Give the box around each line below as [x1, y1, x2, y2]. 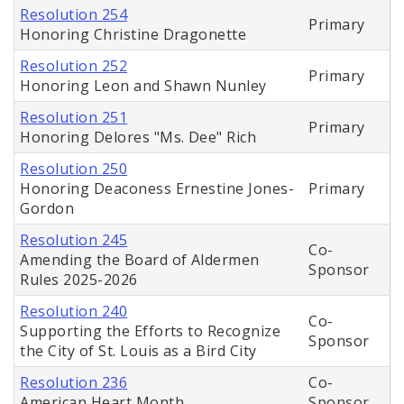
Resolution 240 [20, 301, 128, 322]
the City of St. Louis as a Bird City [20, 341, 257, 362]
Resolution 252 [20, 56, 128, 77]
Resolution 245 [20, 230, 128, 251]
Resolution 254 [20, 5, 128, 25]
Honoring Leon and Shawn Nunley [20, 76, 267, 96]
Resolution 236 [20, 372, 128, 393]
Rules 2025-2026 [20, 270, 138, 290]
